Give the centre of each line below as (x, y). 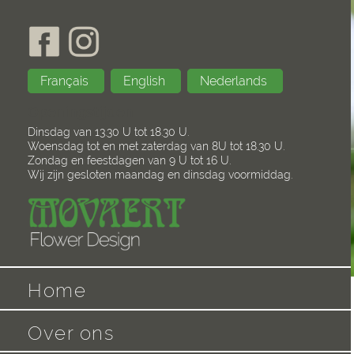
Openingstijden (81, 112)
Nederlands (235, 81)
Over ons (71, 333)
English (146, 81)
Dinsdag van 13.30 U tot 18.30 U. (109, 132)
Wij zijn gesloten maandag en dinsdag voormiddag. (160, 175)
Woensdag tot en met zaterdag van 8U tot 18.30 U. (156, 147)
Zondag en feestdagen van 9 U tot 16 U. (130, 161)
